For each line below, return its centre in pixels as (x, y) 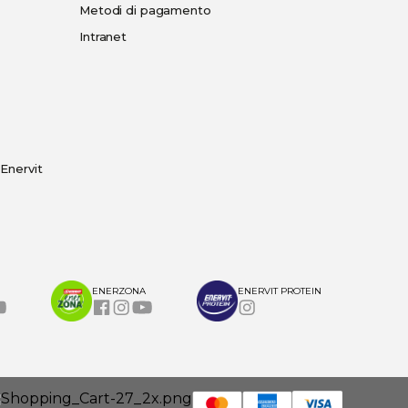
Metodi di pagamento (145, 10)
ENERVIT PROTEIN (280, 291)
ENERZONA (119, 291)
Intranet (103, 36)
